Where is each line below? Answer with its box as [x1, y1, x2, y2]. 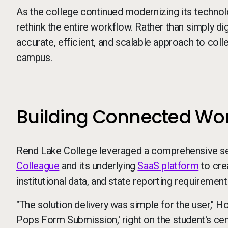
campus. [16, 51, 52, 64]
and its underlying [59, 160, 138, 172]
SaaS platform [137, 160, 199, 172]
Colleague [16, 160, 60, 172]
